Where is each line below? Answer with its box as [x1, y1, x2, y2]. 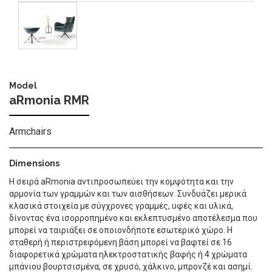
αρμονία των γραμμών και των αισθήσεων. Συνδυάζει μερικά [9, 188, 246, 199]
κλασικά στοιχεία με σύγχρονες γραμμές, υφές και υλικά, [9, 200, 233, 211]
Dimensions [9, 158, 59, 168]
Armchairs [9, 125, 52, 137]
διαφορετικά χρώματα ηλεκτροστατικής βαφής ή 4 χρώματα [9, 249, 247, 259]
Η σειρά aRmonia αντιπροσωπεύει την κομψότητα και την [9, 176, 234, 186]
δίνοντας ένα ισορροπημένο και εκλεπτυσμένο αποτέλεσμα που [9, 212, 257, 223]
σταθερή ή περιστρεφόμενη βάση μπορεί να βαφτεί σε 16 [9, 237, 232, 247]
